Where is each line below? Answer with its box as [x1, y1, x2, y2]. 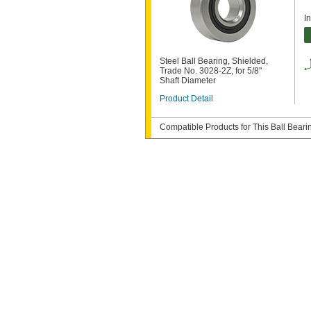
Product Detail [160, 94, 213, 103]
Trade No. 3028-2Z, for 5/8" [160, 66, 262, 76]
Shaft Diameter [160, 76, 216, 85]
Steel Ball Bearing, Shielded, [160, 56, 268, 66]
